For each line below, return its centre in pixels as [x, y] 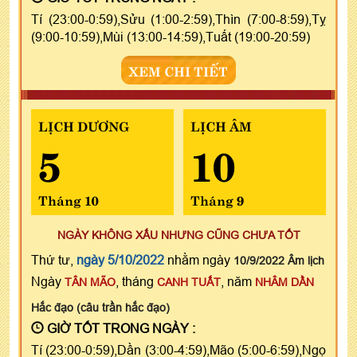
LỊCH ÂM [221, 125]
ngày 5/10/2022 [120, 259]
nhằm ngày [199, 259]
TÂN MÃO [90, 282]
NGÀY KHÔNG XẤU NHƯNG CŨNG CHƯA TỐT [178, 235]
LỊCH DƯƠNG [84, 125]
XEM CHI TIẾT [178, 70]
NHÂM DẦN [284, 282]
